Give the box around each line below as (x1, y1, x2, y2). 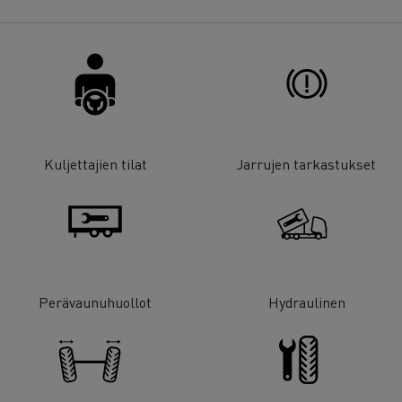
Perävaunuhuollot (39, 292, 153, 311)
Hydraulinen (267, 292, 345, 311)
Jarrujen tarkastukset (237, 154, 377, 174)
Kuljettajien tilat (43, 154, 147, 174)
